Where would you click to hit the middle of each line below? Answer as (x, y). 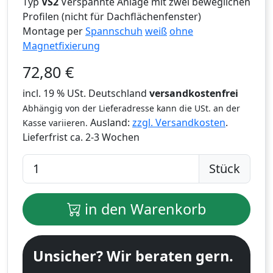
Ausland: (110, 122)
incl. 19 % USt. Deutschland (86, 93)
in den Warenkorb (144, 209)
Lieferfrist (46, 137)
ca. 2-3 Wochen (105, 137)
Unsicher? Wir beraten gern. (133, 256)
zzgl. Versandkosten (179, 122)
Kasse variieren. (55, 122)
